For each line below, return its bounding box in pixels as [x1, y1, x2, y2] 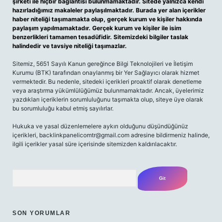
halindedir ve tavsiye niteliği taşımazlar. [12, 42, 127, 50]
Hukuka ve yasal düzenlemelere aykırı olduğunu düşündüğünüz [12, 122, 188, 130]
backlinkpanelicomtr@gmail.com [39, 131, 129, 139]
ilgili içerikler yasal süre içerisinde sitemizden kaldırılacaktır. [12, 140, 177, 148]
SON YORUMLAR [12, 210, 70, 217]
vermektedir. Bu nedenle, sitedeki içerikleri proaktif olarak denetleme [12, 78, 202, 85]
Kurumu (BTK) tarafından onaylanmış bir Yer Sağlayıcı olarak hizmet [12, 69, 199, 76]
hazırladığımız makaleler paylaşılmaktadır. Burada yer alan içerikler [12, 6, 206, 14]
